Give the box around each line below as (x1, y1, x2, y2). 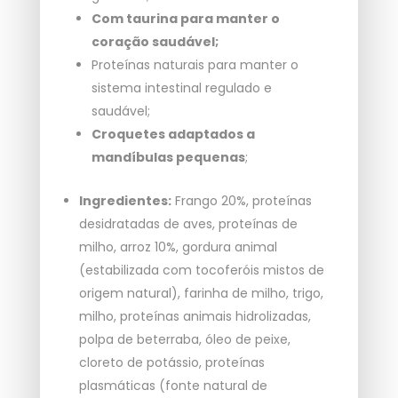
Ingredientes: (78, 192, 171, 211)
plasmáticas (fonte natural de (78, 377, 267, 395)
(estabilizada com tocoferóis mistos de (78, 261, 324, 280)
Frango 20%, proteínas (171, 192, 312, 211)
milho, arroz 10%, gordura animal (78, 238, 277, 257)
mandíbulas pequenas (91, 148, 245, 167)
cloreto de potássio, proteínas (78, 354, 265, 372)
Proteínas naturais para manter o (91, 56, 298, 75)
